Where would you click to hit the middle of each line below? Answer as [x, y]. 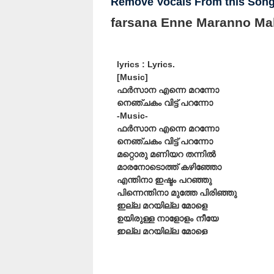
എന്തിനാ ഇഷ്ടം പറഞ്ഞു [164, 180]
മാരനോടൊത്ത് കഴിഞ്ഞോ [169, 167]
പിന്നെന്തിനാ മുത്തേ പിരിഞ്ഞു [177, 193]
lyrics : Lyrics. [146, 65]
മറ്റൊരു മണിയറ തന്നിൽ [166, 154]
